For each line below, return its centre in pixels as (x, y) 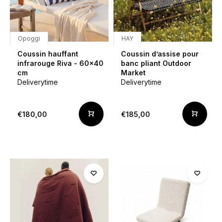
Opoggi (29, 38)
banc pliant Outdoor (156, 63)
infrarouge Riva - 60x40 (60, 63)
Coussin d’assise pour (160, 54)
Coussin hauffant (48, 54)
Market (133, 73)
